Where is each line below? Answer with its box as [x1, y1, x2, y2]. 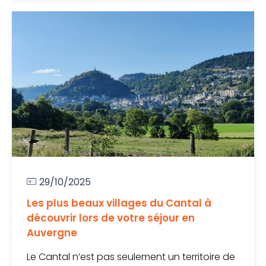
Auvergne [27, 225, 77, 240]
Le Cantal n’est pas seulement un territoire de [27, 249, 235, 264]
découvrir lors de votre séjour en [27, 210, 195, 225]
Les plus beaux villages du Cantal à [27, 195, 211, 210]
